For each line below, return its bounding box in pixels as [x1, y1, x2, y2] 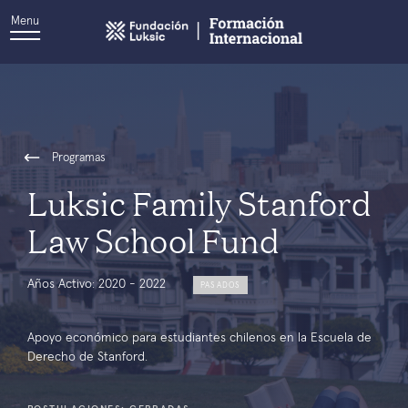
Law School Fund [27, 217, 280, 261]
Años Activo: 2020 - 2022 [27, 278, 166, 291]
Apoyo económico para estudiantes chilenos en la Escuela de [27, 331, 372, 344]
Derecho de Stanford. [27, 351, 148, 363]
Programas [52, 152, 106, 164]
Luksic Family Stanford [27, 179, 372, 224]
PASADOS [200, 280, 241, 290]
